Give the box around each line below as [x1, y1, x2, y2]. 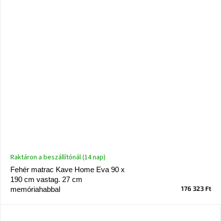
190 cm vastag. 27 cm [10, 175, 82, 184]
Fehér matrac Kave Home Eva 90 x [10, 165, 125, 174]
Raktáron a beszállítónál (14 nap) [10, 152, 106, 163]
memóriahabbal [10, 185, 60, 194]
